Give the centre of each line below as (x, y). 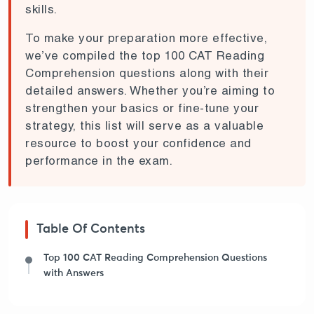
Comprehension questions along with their (147, 73)
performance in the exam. (99, 160)
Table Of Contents (91, 229)
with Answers (74, 273)
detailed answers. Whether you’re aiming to (150, 90)
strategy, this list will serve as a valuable (144, 125)
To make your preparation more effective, (146, 37)
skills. (41, 9)
